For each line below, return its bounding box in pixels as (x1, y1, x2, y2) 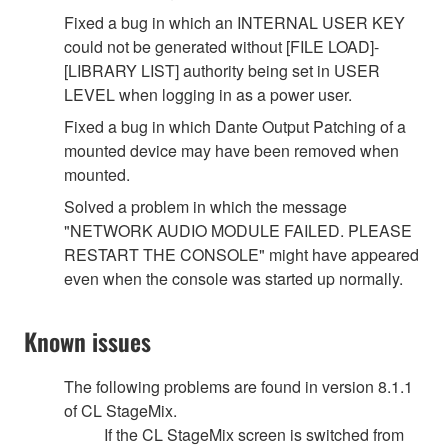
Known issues (24, 322, 151, 359)
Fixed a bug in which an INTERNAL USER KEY (64, 10, 405, 34)
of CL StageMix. (64, 398, 177, 422)
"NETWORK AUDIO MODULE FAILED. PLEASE (64, 218, 412, 242)
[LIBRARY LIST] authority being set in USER (64, 58, 380, 82)
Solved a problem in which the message (64, 194, 347, 218)
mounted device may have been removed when (64, 138, 399, 162)
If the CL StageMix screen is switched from (104, 422, 404, 446)
